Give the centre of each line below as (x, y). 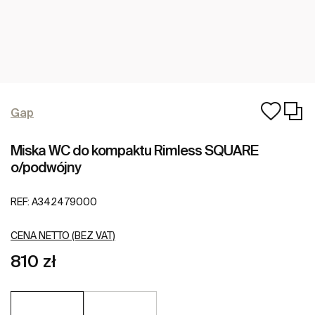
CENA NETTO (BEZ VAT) (63, 236)
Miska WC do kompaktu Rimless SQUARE (134, 150)
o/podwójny (46, 167)
